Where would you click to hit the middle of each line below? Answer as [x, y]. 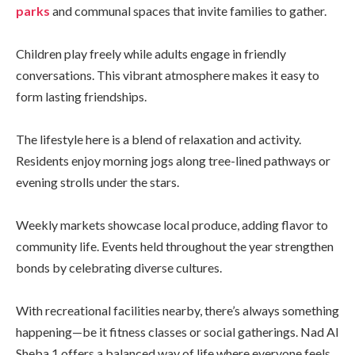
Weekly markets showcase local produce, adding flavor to [172, 224]
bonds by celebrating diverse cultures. [119, 267]
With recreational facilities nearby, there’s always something [177, 310]
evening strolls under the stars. [97, 181]
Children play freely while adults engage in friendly [151, 53]
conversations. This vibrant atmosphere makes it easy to [168, 74]
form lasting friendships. [81, 96]
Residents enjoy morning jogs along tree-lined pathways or [173, 160]
